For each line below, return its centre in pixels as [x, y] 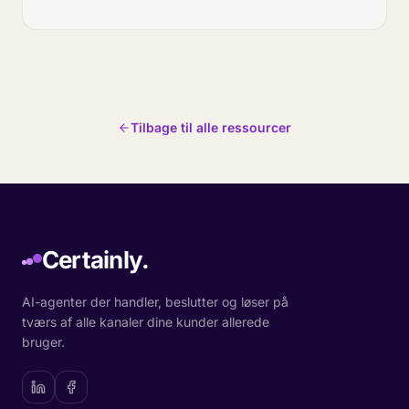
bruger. [43, 342]
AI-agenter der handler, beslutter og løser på [155, 302]
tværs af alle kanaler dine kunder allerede [146, 322]
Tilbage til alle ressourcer [211, 127]
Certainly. [96, 260]
